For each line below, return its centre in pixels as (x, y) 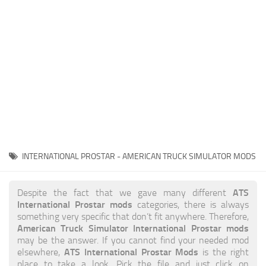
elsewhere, (41, 252)
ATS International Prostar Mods (131, 252)
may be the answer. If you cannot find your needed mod (133, 240)
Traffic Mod (34, 101)
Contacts (28, 49)
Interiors (28, 13)
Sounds (26, 145)
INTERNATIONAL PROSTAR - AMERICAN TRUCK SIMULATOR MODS (139, 156)
